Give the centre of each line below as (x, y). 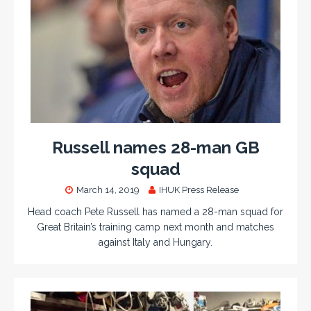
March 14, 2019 (108, 190)
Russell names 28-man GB (155, 147)
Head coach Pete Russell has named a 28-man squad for (155, 211)
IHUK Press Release (199, 190)
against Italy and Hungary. (155, 242)
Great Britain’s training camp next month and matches (155, 227)
